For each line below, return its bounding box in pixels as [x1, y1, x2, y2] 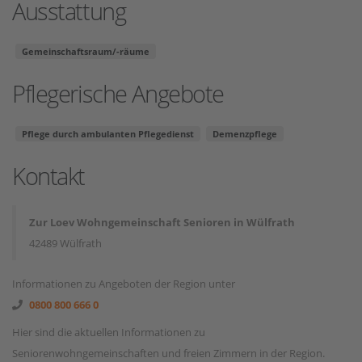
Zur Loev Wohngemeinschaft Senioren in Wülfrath [29, 215, 295, 229]
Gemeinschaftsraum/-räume [22, 45, 149, 57]
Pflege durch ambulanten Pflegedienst [22, 128, 194, 140]
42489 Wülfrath [29, 236, 102, 250]
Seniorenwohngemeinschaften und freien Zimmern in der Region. [12, 346, 325, 360]
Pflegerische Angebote [12, 78, 224, 109]
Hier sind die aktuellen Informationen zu [12, 325, 205, 339]
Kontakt [12, 160, 85, 192]
